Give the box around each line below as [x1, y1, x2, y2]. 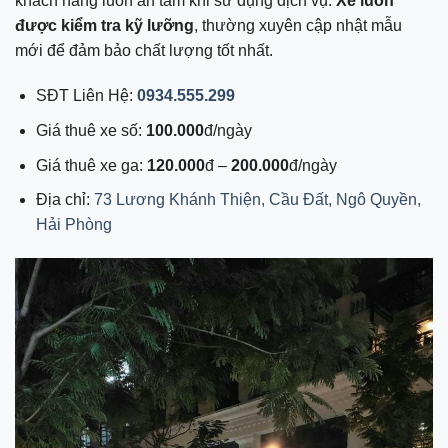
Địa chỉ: [35, 191, 94, 209]
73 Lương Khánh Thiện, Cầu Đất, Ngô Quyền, [93, 191, 421, 209]
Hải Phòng [35, 216, 112, 234]
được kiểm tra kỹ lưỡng [15, 16, 194, 34]
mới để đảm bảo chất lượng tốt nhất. [15, 41, 273, 59]
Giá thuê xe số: [35, 121, 146, 139]
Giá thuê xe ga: [35, 156, 147, 174]
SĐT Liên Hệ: [35, 87, 137, 105]
